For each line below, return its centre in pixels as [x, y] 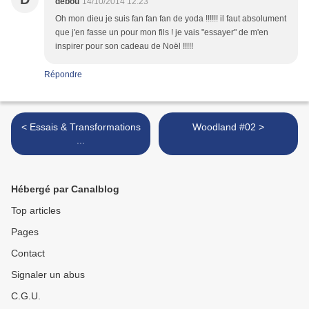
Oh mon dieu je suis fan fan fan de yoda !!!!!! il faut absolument [171, 19]
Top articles [36, 211]
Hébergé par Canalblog [65, 189]
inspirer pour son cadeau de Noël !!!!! [124, 47]
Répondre [63, 75]
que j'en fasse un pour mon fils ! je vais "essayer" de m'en [162, 33]
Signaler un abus [48, 275]
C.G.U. [26, 296]
